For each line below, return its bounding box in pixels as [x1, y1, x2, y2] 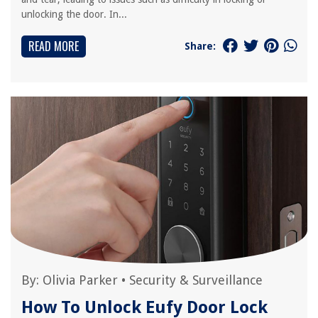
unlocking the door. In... [21, 9, 127, 20]
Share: [185, 40, 216, 52]
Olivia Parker [43, 273, 118, 287]
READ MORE [28, 38, 79, 55]
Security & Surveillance [129, 273, 263, 287]
